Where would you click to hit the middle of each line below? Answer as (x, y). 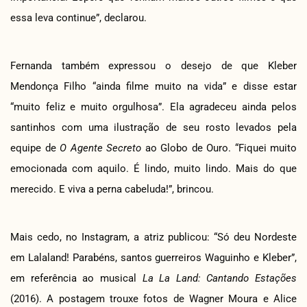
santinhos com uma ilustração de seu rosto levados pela (153, 127)
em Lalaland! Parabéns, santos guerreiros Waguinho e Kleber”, (153, 257)
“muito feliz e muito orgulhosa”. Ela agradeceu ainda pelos (153, 107)
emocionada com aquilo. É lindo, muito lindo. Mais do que (153, 168)
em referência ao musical (76, 278)
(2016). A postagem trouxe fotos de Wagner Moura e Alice (153, 298)
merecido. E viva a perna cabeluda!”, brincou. (112, 189)
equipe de (35, 148)
